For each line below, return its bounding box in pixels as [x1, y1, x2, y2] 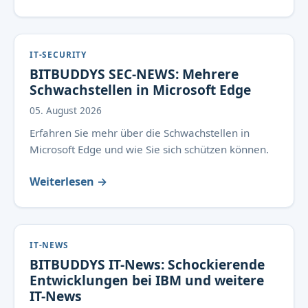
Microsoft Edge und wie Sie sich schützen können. [30, 142, 269, 156]
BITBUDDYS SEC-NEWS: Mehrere [30, 64, 239, 83]
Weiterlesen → [30, 173, 107, 189]
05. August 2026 [30, 103, 102, 117]
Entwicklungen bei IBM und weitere [30, 270, 264, 289]
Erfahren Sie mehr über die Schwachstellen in [30, 125, 250, 140]
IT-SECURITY [30, 48, 87, 60]
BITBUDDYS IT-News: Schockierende [30, 254, 265, 274]
